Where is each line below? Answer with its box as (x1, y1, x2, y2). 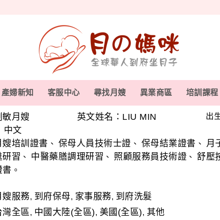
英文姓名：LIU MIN (77, 112, 157, 122)
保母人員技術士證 (58, 138, 131, 148)
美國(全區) (99, 207, 142, 217)
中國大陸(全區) (34, 207, 95, 217)
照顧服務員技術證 (114, 152, 187, 162)
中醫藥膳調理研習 (31, 152, 104, 162)
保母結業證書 (141, 138, 196, 148)
